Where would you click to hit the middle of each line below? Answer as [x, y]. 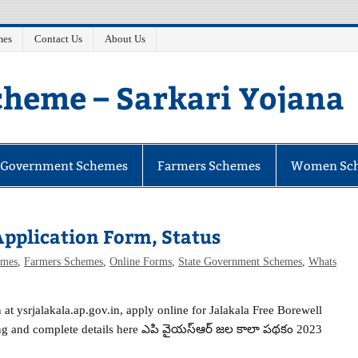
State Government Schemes [240, 261]
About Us [125, 39]
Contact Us [58, 39]
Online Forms [140, 261]
